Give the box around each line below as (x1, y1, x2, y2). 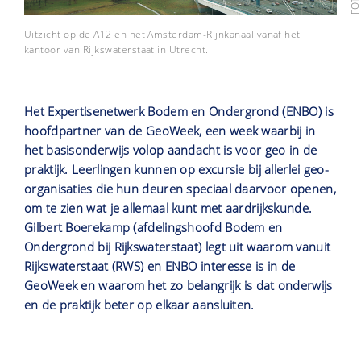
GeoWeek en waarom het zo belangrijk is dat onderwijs (24, 277, 333, 294)
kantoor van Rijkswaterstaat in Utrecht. (24, 43, 209, 57)
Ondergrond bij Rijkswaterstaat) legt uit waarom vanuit (24, 239, 331, 255)
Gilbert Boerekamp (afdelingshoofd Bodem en (24, 219, 283, 236)
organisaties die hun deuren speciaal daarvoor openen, (24, 180, 336, 197)
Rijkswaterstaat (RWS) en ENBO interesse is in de (24, 258, 296, 275)
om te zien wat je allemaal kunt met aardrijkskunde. (24, 200, 313, 217)
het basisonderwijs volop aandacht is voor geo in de (24, 142, 317, 159)
